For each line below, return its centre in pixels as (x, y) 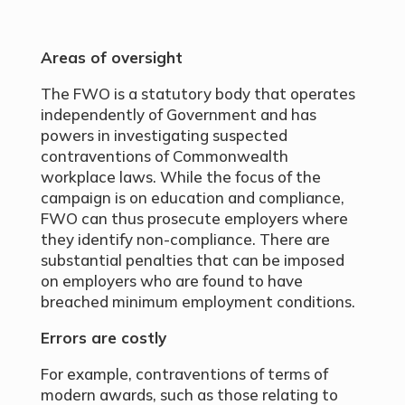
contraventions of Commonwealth (164, 156)
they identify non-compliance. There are (185, 239)
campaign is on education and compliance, (192, 198)
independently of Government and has (178, 114)
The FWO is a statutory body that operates (198, 94)
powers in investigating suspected (164, 135)
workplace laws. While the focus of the (180, 177)
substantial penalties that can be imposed (192, 260)
